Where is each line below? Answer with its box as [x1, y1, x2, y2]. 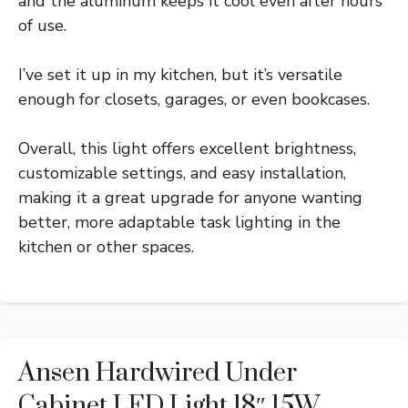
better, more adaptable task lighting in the [18, 210, 341, 233]
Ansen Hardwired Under [18, 356, 297, 389]
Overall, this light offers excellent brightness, [18, 137, 356, 159]
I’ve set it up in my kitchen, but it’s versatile [18, 63, 342, 86]
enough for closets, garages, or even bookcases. [18, 87, 370, 110]
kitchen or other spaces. [18, 235, 194, 258]
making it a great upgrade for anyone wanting [18, 186, 362, 209]
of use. [18, 14, 66, 36]
